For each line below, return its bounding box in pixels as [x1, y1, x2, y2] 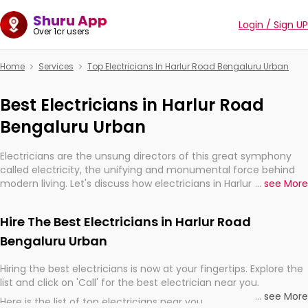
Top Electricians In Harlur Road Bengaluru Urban [87, 60, 289, 72]
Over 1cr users [33, 25, 89, 37]
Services [38, 60, 74, 72]
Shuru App [33, 11, 107, 30]
